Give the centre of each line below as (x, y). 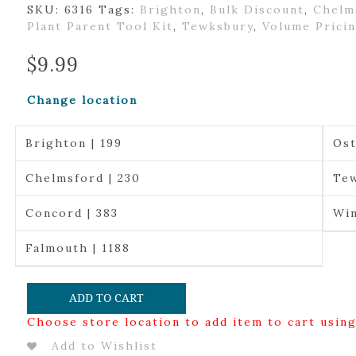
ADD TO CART (106, 298)
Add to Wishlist (104, 345)
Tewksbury (217, 26)
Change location (82, 100)
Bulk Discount (257, 10)
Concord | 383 (72, 213)
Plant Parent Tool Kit (100, 26)
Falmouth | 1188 (77, 248)
